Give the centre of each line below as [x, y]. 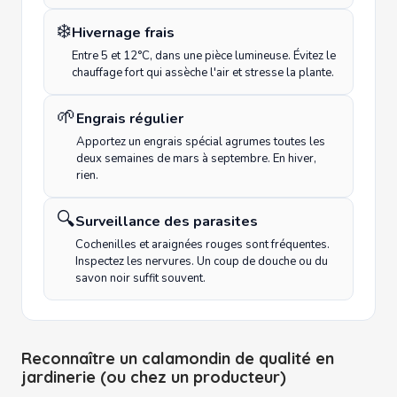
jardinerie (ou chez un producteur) [154, 378]
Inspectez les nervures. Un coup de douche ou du [202, 262]
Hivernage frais [123, 33]
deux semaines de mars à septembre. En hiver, [196, 159]
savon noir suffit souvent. [140, 279]
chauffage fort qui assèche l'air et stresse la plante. [203, 73]
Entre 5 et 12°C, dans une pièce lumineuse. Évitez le [204, 56]
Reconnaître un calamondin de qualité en [178, 359]
